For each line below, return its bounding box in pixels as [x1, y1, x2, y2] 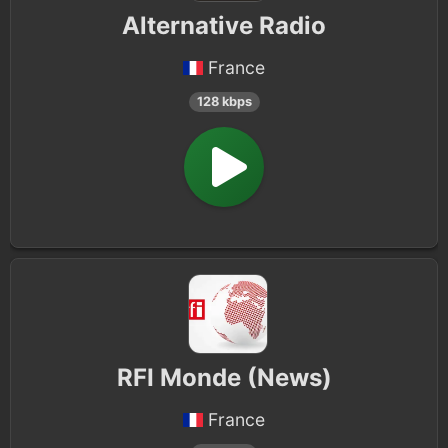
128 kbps [196, 94, 252, 109]
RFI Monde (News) [116, 363, 332, 392]
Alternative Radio [122, 11, 326, 40]
